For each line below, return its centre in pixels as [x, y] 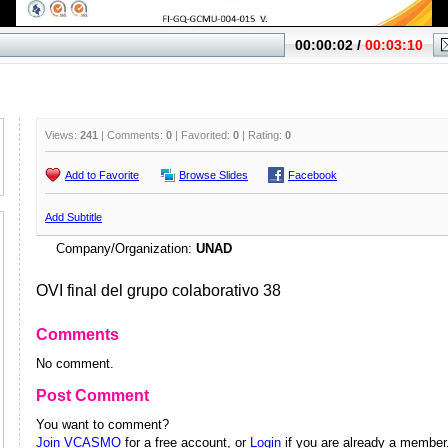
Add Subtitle [73, 217]
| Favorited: [202, 135]
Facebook [312, 175]
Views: [62, 135]
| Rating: [262, 135]
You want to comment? [102, 424]
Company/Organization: [126, 248]
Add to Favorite [102, 175]
